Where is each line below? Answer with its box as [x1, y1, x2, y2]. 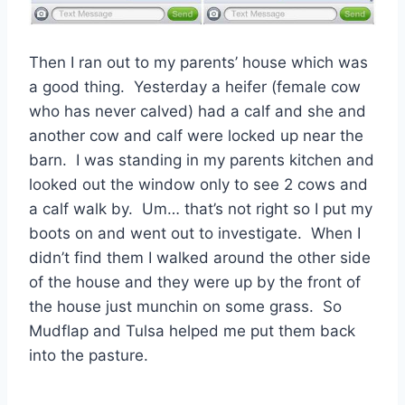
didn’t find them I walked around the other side [29, 249, 371, 268]
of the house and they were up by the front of [29, 273, 361, 292]
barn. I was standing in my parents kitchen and [29, 151, 374, 170]
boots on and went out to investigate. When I [29, 224, 361, 243]
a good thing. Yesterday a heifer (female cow [29, 78, 361, 97]
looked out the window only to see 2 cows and [29, 175, 368, 194]
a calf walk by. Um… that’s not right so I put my [29, 200, 372, 219]
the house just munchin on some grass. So [29, 297, 342, 316]
